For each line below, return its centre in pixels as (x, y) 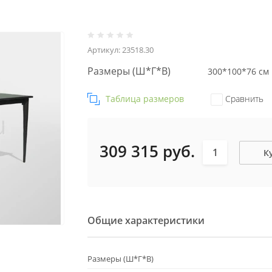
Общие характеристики (146, 221)
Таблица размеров (145, 99)
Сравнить (243, 99)
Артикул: (104, 50)
